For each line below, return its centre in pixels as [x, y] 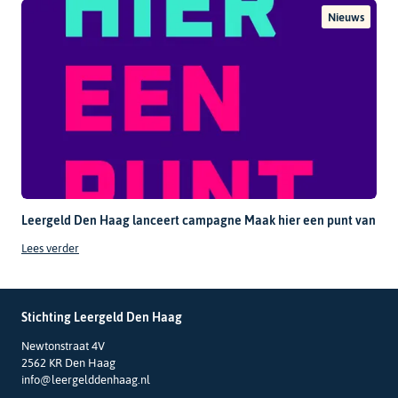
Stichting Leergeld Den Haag [102, 318]
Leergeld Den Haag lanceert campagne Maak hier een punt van [199, 221]
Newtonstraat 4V [63, 346]
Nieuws [346, 17]
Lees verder [50, 249]
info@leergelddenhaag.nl [86, 379]
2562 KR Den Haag [68, 362]
